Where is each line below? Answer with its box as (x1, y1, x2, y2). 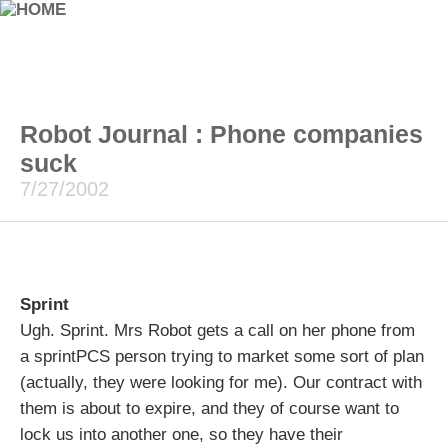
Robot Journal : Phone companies (20, 120, 423, 148)
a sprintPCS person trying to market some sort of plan (20, 347, 424, 366)
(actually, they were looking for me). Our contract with (20, 373, 422, 392)
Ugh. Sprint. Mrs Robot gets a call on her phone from (20, 321, 415, 340)
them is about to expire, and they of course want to (20, 399, 399, 418)
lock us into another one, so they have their (20, 425, 343, 444)
